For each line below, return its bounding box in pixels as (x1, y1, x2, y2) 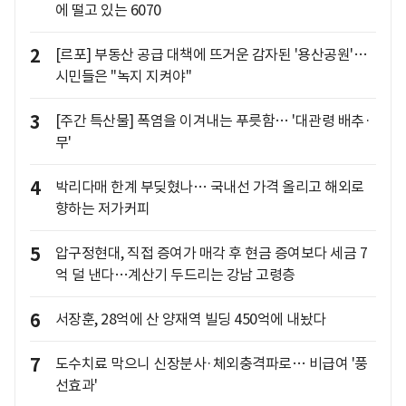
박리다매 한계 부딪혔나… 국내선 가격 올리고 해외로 (54, 178, 364, 197)
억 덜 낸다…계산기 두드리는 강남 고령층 (54, 266, 295, 285)
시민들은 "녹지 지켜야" (54, 67, 191, 86)
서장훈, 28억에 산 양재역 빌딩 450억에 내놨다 (54, 310, 326, 329)
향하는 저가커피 (54, 199, 150, 218)
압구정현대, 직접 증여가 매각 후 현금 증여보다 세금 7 (54, 244, 367, 263)
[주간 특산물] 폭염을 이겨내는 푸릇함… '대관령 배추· (54, 111, 371, 130)
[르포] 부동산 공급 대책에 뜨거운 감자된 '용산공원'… (54, 45, 367, 64)
